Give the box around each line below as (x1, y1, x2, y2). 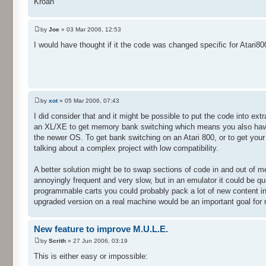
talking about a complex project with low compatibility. (34, 144, 218, 153)
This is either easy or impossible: (34, 251, 148, 261)
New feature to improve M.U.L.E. (34, 224, 168, 235)
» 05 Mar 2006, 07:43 (58, 97, 119, 104)
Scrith (49, 237, 66, 244)
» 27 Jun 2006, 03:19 (66, 237, 128, 244)
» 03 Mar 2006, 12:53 (59, 26, 121, 33)
